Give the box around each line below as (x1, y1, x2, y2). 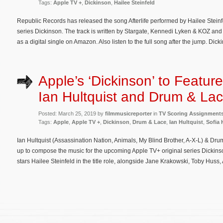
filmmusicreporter (105, 110, 152, 116)
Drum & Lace (132, 118, 166, 125)
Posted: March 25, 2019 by (38, 110, 105, 116)
